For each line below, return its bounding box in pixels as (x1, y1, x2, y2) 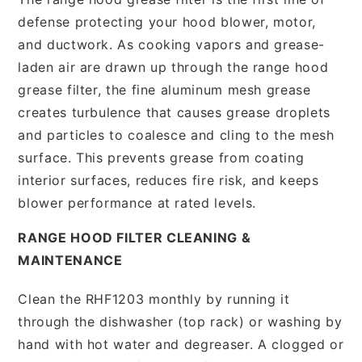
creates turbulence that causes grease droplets (18, 103, 330, 120)
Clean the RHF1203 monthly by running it (18, 290, 290, 307)
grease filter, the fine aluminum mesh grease (18, 81, 311, 98)
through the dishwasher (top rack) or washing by (18, 313, 343, 330)
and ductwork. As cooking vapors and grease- (18, 36, 325, 53)
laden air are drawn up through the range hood (18, 58, 329, 75)
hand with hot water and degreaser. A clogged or (18, 335, 344, 352)
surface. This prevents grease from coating (18, 149, 305, 166)
